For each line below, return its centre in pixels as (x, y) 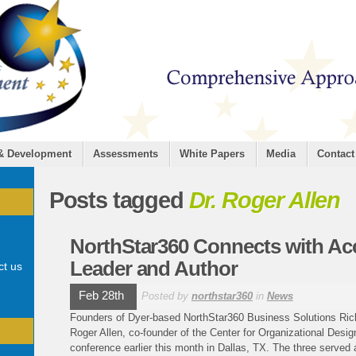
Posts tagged (119, 200)
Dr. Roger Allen (265, 200)
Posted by (166, 296)
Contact (336, 154)
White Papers (212, 154)
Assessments (126, 154)
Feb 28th (101, 296)
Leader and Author (154, 268)
